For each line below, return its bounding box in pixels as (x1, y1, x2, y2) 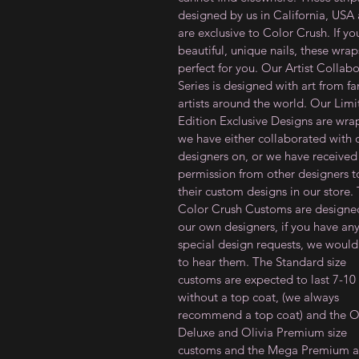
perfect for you (178, 60, 255, 75)
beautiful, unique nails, (178, 42, 297, 58)
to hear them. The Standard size (178, 254, 346, 269)
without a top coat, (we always (178, 289, 339, 305)
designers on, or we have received (178, 148, 357, 163)
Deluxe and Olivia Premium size (178, 325, 347, 340)
